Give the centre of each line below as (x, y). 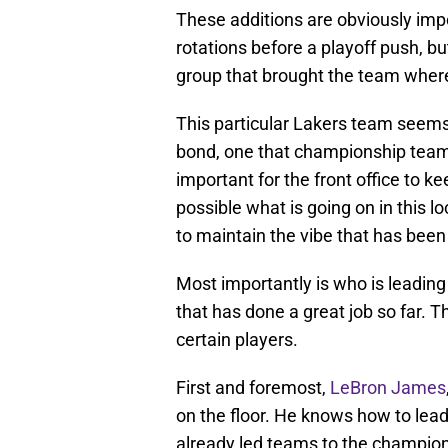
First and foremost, (253, 388)
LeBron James (388, 388)
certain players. (237, 340)
